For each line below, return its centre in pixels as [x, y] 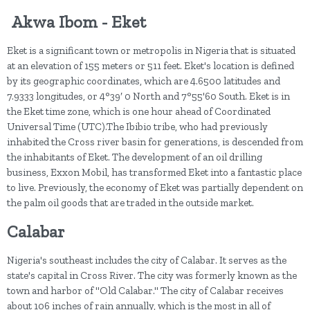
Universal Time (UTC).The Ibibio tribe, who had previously [137, 127]
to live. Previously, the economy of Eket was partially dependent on [155, 188]
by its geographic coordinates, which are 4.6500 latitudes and [144, 81]
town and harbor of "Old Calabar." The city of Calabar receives [145, 291]
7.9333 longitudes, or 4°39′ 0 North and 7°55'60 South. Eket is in [148, 97]
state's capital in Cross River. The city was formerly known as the [152, 276]
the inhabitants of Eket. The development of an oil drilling [135, 157]
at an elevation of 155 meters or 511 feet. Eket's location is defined [151, 66]
